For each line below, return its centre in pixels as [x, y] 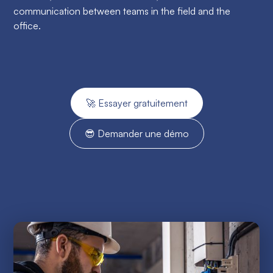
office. [27, 25]
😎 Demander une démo [136, 133]
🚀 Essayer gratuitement [136, 103]
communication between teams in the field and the [122, 11]
